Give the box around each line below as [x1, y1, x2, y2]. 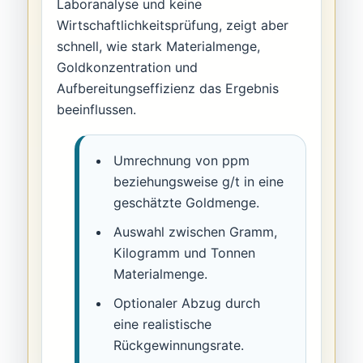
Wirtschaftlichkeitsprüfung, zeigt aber [57, 17, 289, 34]
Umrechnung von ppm [113, 152, 250, 169]
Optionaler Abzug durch [113, 295, 261, 312]
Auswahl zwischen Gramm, [113, 224, 278, 241]
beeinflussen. [57, 101, 137, 118]
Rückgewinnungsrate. [113, 337, 245, 354]
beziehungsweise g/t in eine [113, 173, 284, 190]
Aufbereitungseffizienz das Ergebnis [57, 80, 280, 97]
